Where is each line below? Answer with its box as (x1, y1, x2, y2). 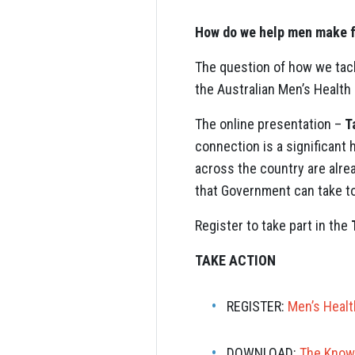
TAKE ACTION (195, 252, 276, 269)
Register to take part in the (195, 217, 351, 234)
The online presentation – (195, 116, 345, 132)
